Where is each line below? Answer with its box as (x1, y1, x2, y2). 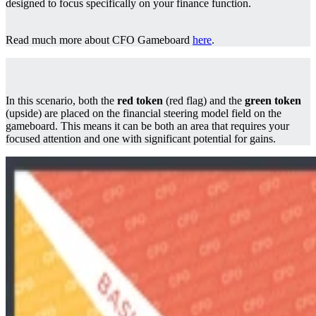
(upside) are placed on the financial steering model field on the (6, 107, 281, 119)
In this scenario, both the (6, 95, 117, 107)
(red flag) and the (163, 95, 245, 107)
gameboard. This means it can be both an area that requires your (6, 120, 289, 132)
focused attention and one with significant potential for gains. (6, 133, 279, 145)
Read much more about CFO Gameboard (6, 34, 193, 46)
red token (117, 95, 163, 107)
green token (245, 95, 301, 107)
